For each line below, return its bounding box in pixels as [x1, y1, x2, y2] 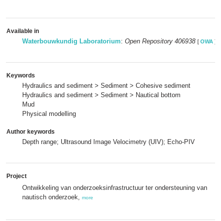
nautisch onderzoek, [22, 193, 82, 201]
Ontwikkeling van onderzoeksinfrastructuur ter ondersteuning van [22, 184, 207, 191]
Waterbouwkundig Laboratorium [22, 37, 121, 45]
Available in [6, 28, 39, 35]
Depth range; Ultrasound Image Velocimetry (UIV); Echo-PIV [22, 138, 195, 146]
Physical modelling [22, 110, 76, 117]
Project [6, 173, 27, 180]
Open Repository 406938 [125, 37, 195, 45]
